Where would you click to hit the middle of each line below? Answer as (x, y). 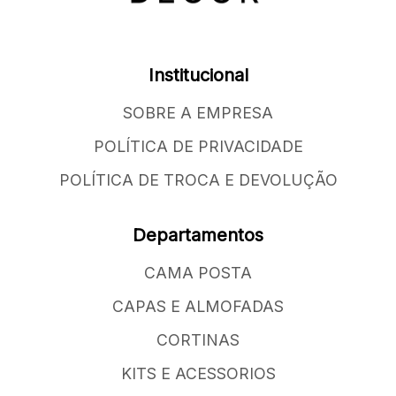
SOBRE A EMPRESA (198, 113)
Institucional (198, 76)
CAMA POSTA (198, 273)
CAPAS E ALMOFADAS (198, 307)
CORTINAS (198, 340)
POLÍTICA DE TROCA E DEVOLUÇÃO (198, 180)
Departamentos (198, 236)
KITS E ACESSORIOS (198, 374)
